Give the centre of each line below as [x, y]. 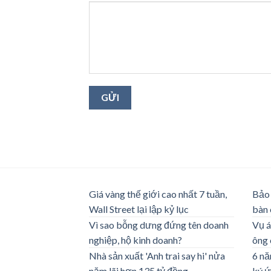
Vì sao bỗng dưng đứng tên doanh [159, 225]
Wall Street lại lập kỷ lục [139, 209]
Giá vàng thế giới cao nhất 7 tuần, [158, 194]
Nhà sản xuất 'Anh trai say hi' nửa [157, 256]
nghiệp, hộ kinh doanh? [135, 240]
